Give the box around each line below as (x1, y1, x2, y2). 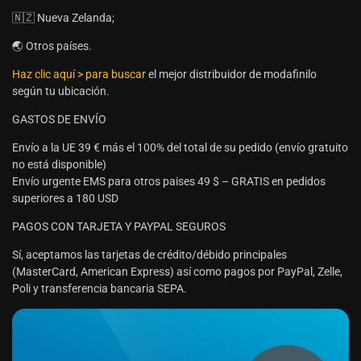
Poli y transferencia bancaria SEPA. (12, 282, 187, 296)
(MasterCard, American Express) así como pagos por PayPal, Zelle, (12, 265, 342, 279)
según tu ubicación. (12, 85, 110, 98)
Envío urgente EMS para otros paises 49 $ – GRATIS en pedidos (12, 175, 326, 189)
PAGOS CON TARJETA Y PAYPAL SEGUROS (12, 220, 226, 234)
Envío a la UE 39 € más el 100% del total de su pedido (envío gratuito (12, 141, 348, 155)
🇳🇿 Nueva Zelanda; (12, 11, 114, 25)
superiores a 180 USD (12, 192, 118, 205)
